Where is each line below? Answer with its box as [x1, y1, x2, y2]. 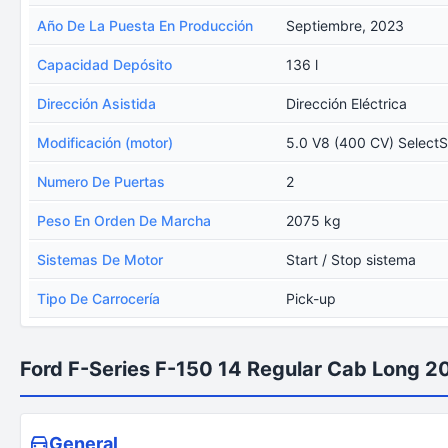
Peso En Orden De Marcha [37, 212, 211, 229]
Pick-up [286, 290, 337, 307]
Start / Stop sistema [286, 251, 417, 268]
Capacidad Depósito [37, 56, 172, 73]
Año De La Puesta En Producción [37, 17, 253, 34]
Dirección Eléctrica [286, 95, 408, 112]
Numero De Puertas [37, 173, 165, 190]
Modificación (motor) [37, 134, 173, 151]
